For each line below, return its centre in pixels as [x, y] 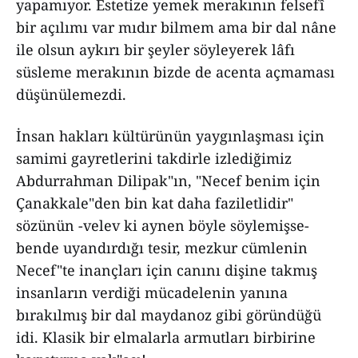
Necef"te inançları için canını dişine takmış [167, 270]
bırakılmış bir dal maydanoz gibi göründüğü [169, 315]
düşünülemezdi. [71, 94]
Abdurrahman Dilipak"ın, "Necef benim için [168, 181]
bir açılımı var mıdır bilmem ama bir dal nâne [176, 27]
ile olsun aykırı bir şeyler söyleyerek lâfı [155, 50]
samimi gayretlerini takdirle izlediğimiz [154, 158]
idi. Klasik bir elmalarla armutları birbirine [166, 337]
